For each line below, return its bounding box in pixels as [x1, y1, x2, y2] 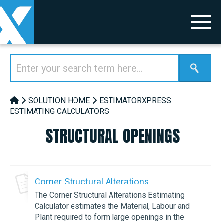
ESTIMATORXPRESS [99, 96, 171, 105]
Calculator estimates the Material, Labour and [35, 201, 190, 211]
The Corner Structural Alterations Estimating [35, 190, 184, 200]
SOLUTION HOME [28, 96, 90, 105]
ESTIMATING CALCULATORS [10, 107, 109, 116]
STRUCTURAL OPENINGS [45, 124, 180, 148]
